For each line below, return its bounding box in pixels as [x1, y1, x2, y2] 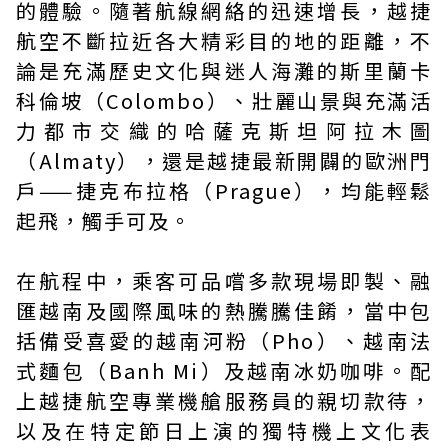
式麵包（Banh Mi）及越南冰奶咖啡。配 [16, 356, 432, 386]
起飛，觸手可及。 [16, 206, 192, 236]
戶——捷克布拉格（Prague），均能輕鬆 [16, 176, 432, 206]
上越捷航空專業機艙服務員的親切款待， [16, 386, 432, 416]
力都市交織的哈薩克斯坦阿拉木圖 [16, 116, 432, 146]
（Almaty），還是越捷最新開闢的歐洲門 [16, 146, 432, 176]
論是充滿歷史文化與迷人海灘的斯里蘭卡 [16, 56, 432, 86]
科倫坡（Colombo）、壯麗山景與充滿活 [16, 86, 432, 116]
